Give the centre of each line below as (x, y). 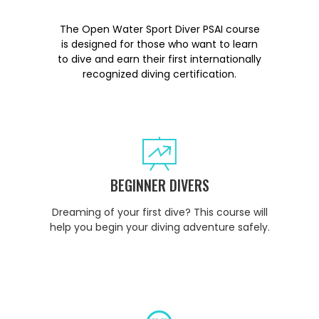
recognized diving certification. (159, 74)
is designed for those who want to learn (159, 45)
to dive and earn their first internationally (159, 59)
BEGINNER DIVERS (159, 185)
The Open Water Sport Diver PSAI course (159, 30)
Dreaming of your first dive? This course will (159, 212)
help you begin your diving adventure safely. (159, 227)
